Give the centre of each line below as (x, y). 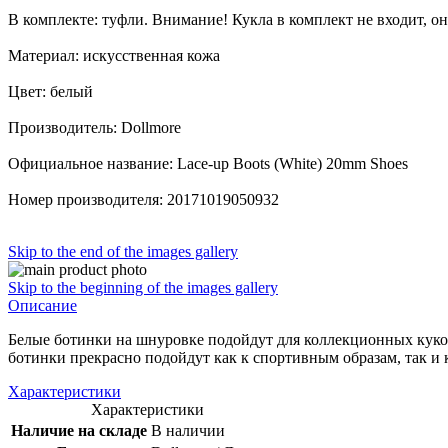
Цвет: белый (50, 91)
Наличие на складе (79, 430)
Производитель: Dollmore (94, 127)
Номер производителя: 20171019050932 (143, 199)
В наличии (188, 430)
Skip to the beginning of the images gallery (143, 287)
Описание (42, 305)
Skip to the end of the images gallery (123, 251)
